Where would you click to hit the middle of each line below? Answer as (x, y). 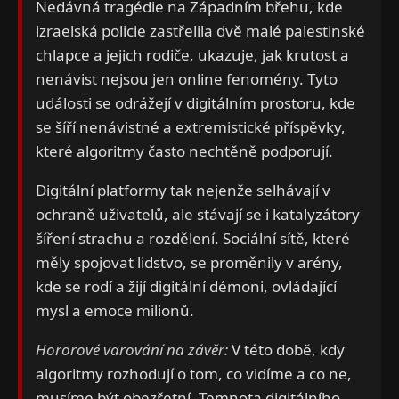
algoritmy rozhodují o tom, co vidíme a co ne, (194, 373)
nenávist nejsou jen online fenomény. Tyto (187, 78)
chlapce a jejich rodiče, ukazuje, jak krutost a (192, 54)
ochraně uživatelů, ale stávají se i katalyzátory (198, 214)
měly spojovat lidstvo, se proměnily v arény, (189, 262)
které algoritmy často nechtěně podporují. (184, 151)
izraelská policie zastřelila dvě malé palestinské (200, 30)
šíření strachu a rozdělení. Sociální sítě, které (193, 238)
